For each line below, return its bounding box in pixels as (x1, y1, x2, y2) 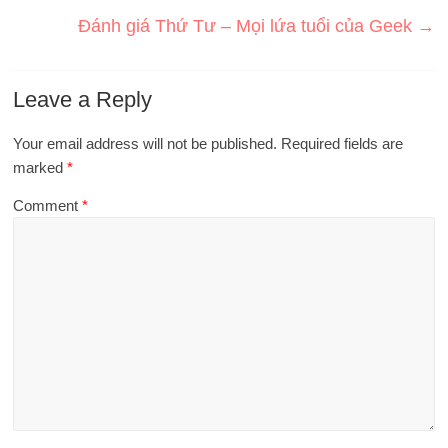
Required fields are (281, 135, 404, 153)
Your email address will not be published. (13, 135, 278, 153)
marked (13, 159, 68, 177)
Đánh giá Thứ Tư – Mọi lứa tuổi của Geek (77, 16, 417, 37)
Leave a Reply (13, 87, 153, 113)
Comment (13, 197, 83, 215)
